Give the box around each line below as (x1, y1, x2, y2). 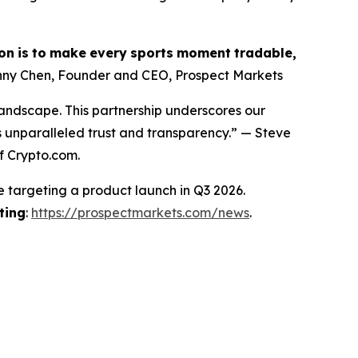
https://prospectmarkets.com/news (31, 205, 249, 221)
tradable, (234, 45, 296, 61)
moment (177, 45, 231, 61)
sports (130, 45, 173, 61)
